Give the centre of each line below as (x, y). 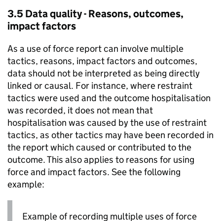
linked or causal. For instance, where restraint (100, 86)
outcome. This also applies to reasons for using (101, 160)
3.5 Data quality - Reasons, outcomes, (95, 14)
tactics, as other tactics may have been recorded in (110, 135)
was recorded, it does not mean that (80, 110)
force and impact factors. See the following (94, 172)
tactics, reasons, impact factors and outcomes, (102, 61)
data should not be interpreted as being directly (104, 74)
